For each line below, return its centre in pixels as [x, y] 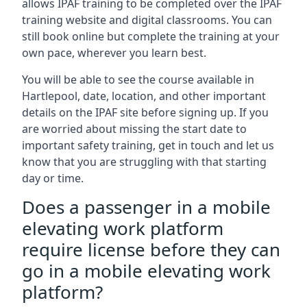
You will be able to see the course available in [138, 79]
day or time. [53, 178]
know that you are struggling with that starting [144, 161]
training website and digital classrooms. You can [147, 20]
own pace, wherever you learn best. [114, 52]
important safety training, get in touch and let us [148, 145]
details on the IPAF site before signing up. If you [145, 112]
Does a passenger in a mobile [146, 207]
